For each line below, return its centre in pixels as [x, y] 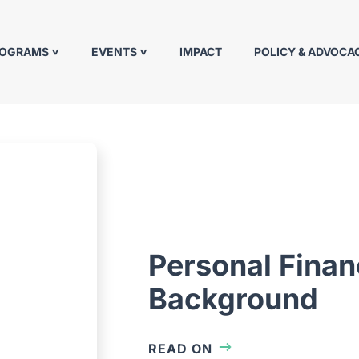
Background [234, 298]
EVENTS [115, 52]
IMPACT [201, 52]
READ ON [181, 349]
